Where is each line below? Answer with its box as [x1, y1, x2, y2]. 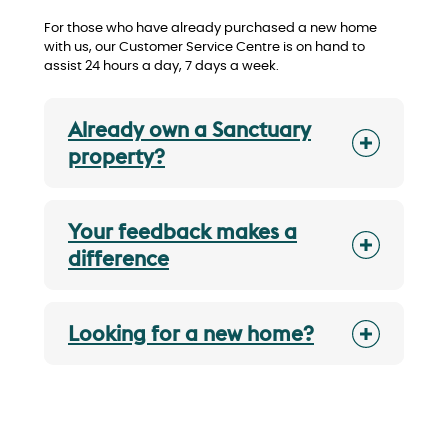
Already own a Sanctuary [68, 116, 311, 144]
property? [68, 143, 165, 171]
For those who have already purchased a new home [44, 21, 377, 35]
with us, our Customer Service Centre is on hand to [44, 40, 365, 54]
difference [68, 245, 169, 273]
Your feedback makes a [68, 218, 297, 246]
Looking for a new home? [68, 320, 314, 348]
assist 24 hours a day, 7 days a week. [44, 59, 279, 73]
